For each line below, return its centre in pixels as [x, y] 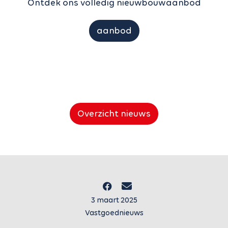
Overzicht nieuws [114, 114]
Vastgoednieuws [114, 213]
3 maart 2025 [114, 200]
